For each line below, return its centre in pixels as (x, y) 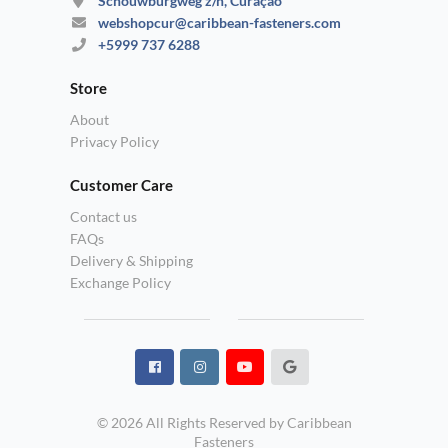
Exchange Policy (120, 282)
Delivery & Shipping (131, 260)
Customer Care (121, 184)
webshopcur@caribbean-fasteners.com (219, 23)
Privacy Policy (114, 141)
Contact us (103, 216)
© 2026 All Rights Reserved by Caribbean (224, 422)
